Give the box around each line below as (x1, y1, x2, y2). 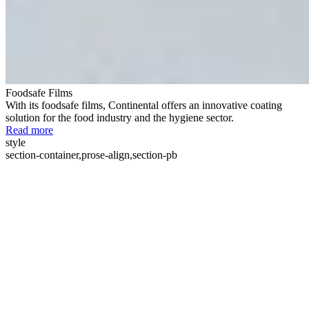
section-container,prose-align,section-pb (6, 148, 177, 161)
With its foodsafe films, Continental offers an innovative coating (6, 99, 282, 111)
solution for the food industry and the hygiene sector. (6, 111, 234, 123)
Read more (6, 123, 53, 136)
